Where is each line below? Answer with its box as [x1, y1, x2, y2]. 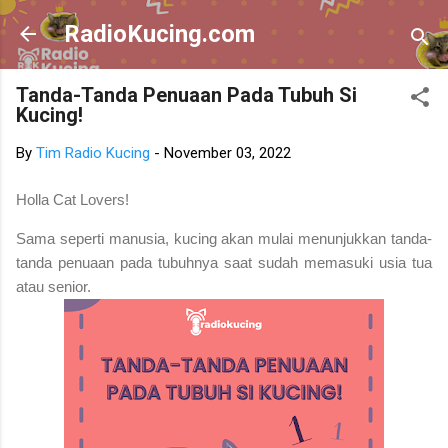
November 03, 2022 [164, 144, 291, 162]
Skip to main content [156, 16, 292, 34]
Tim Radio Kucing [36, 144, 150, 162]
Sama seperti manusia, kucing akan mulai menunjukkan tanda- [16, 229, 432, 247]
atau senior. [16, 277, 91, 295]
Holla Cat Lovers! [16, 190, 129, 208]
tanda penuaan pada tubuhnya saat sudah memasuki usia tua [16, 253, 432, 271]
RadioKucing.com [64, 20, 255, 48]
